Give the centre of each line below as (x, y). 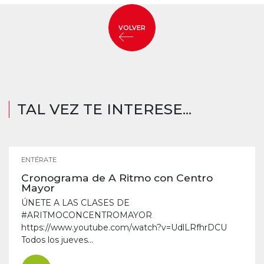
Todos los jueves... (57, 240)
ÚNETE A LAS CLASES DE (75, 203)
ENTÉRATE (39, 160)
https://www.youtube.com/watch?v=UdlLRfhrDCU (124, 227)
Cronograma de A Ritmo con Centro (117, 178)
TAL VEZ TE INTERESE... (104, 109)
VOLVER (132, 28)
